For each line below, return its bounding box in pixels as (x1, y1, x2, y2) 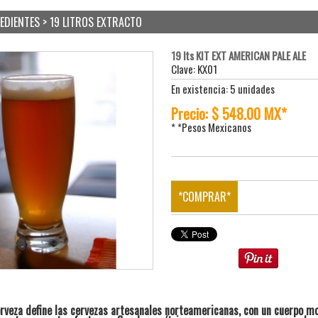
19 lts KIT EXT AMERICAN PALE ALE (171, 47, 307, 63)
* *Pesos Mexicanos (171, 119, 252, 135)
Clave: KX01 (171, 60, 218, 77)
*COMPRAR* (178, 187, 231, 205)
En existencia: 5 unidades (171, 80, 275, 97)
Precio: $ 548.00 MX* (171, 102, 287, 124)
